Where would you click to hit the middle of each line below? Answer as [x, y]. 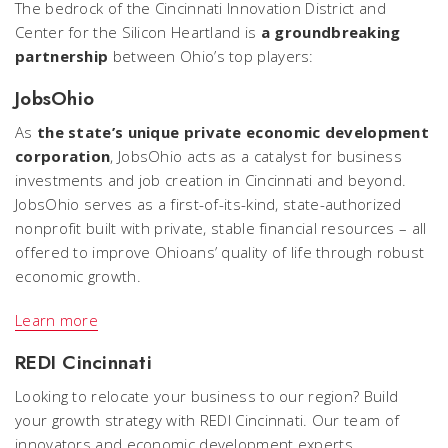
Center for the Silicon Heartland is [138, 31]
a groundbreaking [330, 31]
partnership [62, 55]
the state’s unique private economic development [233, 131]
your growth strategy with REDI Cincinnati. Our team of [207, 419]
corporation [63, 155]
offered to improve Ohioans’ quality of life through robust [220, 251]
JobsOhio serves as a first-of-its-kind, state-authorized [208, 203]
